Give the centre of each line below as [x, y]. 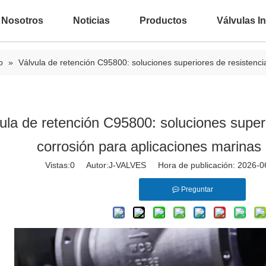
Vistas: [58, 165]
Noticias [91, 20]
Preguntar [197, 189]
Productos [163, 20]
